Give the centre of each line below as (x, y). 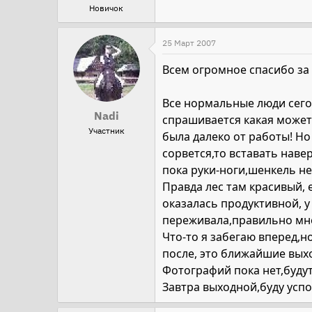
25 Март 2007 (189, 42)
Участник (106, 130)
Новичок (106, 8)
